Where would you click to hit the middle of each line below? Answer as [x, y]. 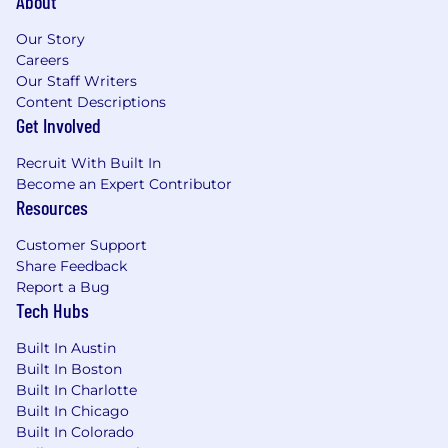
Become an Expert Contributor [124, 184]
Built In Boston [69, 369]
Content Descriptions [91, 102]
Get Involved [58, 125]
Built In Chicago [72, 411]
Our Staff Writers [76, 81]
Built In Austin [66, 348]
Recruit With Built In [88, 163]
